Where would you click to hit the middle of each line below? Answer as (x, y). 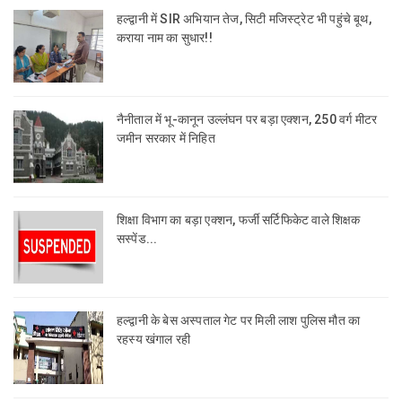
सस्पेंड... (137, 239)
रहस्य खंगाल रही (154, 339)
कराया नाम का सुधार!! (165, 38)
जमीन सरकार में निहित (166, 138)
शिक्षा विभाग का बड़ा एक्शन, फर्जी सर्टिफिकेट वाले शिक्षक (239, 220)
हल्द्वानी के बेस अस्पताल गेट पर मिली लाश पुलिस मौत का (239, 320)
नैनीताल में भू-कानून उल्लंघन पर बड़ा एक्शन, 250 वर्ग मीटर (247, 119)
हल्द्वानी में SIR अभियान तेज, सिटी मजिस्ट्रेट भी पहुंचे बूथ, (244, 19)
